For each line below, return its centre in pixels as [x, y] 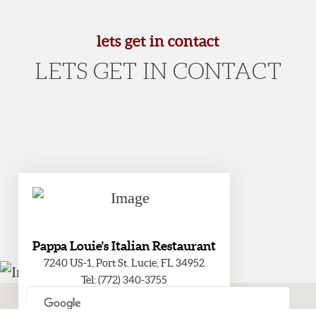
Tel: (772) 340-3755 [124, 280]
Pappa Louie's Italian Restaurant [124, 246]
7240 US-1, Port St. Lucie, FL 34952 [124, 263]
